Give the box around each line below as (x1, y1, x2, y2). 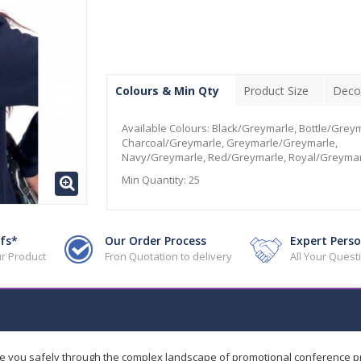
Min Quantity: (121, 172, 189, 187)
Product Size (243, 83, 309, 98)
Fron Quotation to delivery (104, 249, 232, 263)
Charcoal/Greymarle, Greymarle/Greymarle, (121, 135, 338, 150)
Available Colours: (121, 121, 212, 135)
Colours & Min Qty (114, 83, 219, 98)
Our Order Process (104, 233, 206, 248)
